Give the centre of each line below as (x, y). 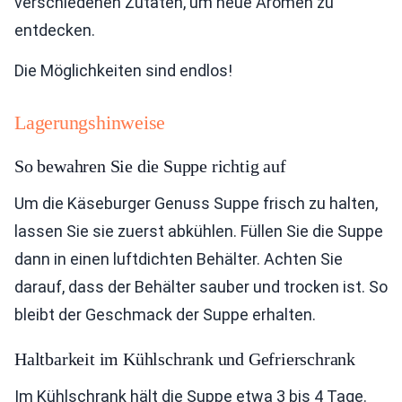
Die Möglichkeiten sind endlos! (123, 71)
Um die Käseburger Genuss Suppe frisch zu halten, (196, 204)
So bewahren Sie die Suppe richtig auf (150, 166)
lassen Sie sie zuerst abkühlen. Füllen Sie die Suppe (199, 232)
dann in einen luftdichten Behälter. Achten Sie (179, 259)
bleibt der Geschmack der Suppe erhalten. (165, 315)
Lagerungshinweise (90, 123)
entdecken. (55, 31)
